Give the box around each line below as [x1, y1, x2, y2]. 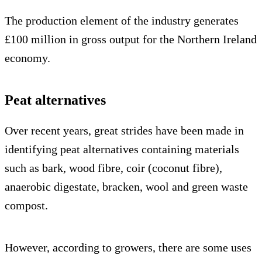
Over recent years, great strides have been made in [5, 124, 244, 137]
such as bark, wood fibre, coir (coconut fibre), [5, 161, 222, 175]
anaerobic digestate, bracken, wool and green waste [5, 180, 248, 194]
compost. [5, 199, 48, 212]
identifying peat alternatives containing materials [5, 143, 239, 156]
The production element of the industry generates [5, 14, 239, 27]
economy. [5, 51, 50, 65]
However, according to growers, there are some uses [5, 241, 251, 254]
